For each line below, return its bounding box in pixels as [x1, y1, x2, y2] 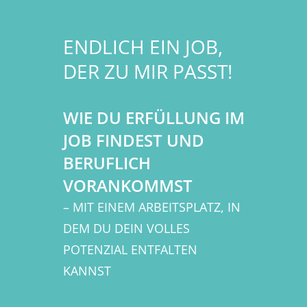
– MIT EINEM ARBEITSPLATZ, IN [62, 199, 241, 216]
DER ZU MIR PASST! [62, 58, 232, 85]
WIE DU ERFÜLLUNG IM [62, 106, 245, 130]
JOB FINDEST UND [62, 129, 204, 152]
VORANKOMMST [62, 174, 197, 197]
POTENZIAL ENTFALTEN [62, 241, 197, 258]
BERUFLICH [62, 151, 151, 175]
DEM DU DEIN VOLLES [62, 220, 190, 237]
